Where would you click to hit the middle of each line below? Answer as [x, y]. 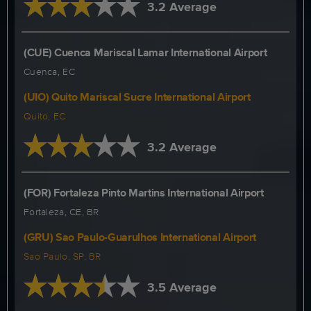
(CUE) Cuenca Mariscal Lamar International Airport [145, 52]
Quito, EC [45, 116]
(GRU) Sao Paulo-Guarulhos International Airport [140, 237]
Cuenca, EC [49, 72]
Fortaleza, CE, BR [61, 212]
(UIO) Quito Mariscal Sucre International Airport [137, 97]
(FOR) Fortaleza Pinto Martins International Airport [144, 193]
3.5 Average [182, 287]
